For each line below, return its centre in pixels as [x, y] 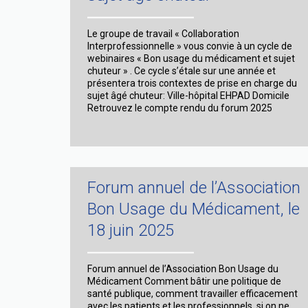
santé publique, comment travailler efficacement [192, 293]
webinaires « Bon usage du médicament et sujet [191, 58]
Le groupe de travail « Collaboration [163, 33]
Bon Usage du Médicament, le [194, 209]
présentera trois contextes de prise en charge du [192, 83]
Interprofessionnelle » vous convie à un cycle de [190, 46]
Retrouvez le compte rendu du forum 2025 [180, 108]
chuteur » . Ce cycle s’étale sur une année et [181, 70]
